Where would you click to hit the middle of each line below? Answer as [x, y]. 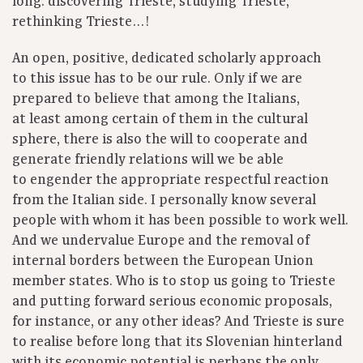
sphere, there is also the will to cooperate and [160, 140]
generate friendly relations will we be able [148, 160]
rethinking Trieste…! [81, 22]
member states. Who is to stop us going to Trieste [174, 282]
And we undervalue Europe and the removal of [161, 241]
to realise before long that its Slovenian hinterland [177, 342]
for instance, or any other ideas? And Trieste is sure [178, 322]
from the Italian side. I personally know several [164, 201]
